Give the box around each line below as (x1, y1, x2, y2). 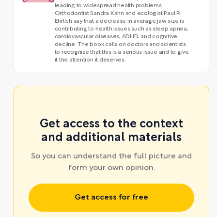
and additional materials (41, 133, 182, 143)
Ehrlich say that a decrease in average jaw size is (54, 19, 184, 24)
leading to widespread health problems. (54, 3, 163, 8)
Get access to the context (40, 119, 183, 130)
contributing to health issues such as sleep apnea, (54, 27, 188, 31)
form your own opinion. (68, 165, 155, 171)
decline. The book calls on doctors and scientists (54, 42, 186, 47)
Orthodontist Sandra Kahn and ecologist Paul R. (54, 11, 182, 16)
